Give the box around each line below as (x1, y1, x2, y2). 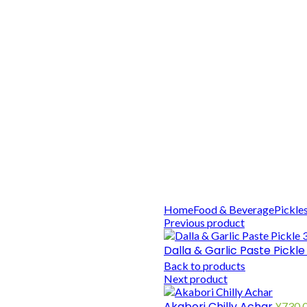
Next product (164, 271, 228, 285)
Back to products (164, 258, 245, 272)
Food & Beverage (193, 202, 274, 216)
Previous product (164, 215, 245, 229)
